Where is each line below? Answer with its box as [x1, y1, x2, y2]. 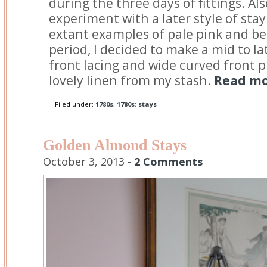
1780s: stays [117, 100, 157, 109]
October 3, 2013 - [43, 154, 134, 169]
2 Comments [134, 154, 203, 169]
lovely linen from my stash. [49, 72, 214, 89]
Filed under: [55, 100, 95, 109]
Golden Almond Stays [43, 136, 187, 154]
